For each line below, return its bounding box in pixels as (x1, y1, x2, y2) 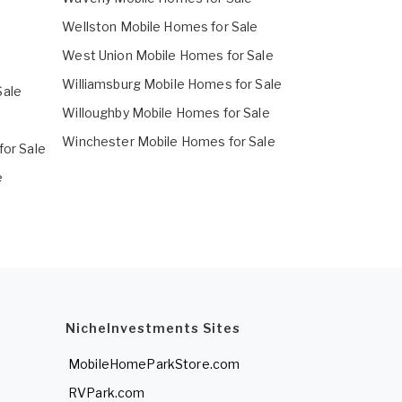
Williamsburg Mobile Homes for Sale (62, 76, 282, 92)
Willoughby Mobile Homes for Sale (62, 105, 270, 121)
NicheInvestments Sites (66, 320, 240, 336)
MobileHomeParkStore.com (68, 356, 240, 372)
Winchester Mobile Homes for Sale (62, 134, 275, 150)
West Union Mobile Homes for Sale (62, 48, 274, 64)
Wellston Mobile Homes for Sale (62, 19, 258, 35)
